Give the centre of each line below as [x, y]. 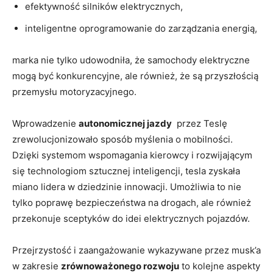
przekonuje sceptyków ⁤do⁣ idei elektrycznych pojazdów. [131, 218]
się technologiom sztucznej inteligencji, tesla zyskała [126, 171]
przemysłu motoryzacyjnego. [74, 91]
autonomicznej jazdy [125, 123]
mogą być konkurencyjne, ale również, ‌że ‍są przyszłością [135, 76]
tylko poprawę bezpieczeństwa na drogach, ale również [132, 202]
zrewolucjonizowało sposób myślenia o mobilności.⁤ [122, 139]
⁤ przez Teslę [200, 123]
